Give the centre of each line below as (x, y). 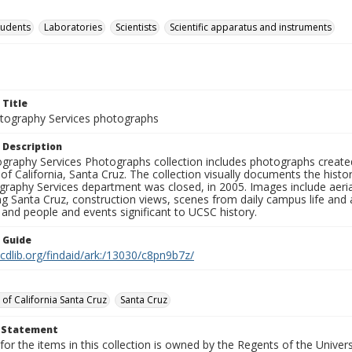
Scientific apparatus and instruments (251, 27)
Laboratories (73, 27)
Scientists (136, 27)
